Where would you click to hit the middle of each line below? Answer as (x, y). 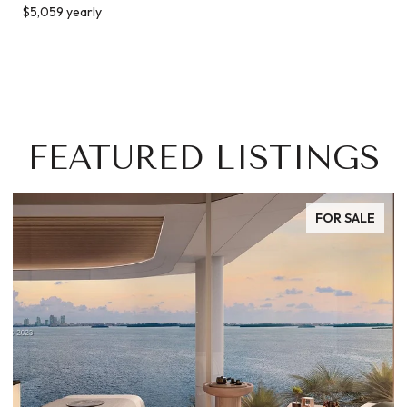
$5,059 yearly (62, 11)
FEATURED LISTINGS (203, 158)
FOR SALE (345, 218)
